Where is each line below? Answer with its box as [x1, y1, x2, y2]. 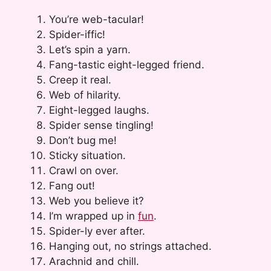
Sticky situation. [49, 149, 126, 162]
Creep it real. [49, 73, 111, 86]
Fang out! [49, 179, 95, 192]
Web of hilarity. [49, 88, 121, 101]
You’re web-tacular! [49, 13, 144, 25]
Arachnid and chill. [49, 255, 139, 267]
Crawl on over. [49, 164, 119, 177]
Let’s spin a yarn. [49, 43, 131, 56]
